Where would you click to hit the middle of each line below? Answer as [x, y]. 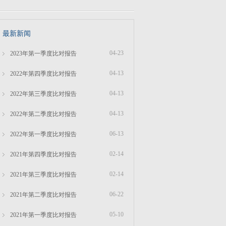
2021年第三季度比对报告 [43, 175]
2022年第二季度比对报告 [43, 114]
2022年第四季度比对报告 [43, 74]
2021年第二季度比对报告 [43, 195]
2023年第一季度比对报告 [43, 53]
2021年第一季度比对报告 [43, 215]
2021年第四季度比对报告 [43, 154]
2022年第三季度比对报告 [43, 94]
